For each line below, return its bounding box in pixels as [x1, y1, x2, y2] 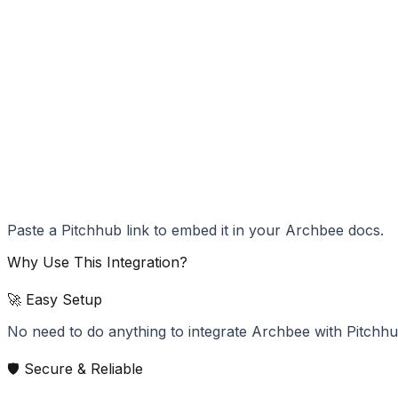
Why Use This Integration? [7, 253, 187, 272]
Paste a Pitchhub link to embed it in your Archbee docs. [7, 221, 384, 240]
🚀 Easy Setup [7, 290, 102, 308]
